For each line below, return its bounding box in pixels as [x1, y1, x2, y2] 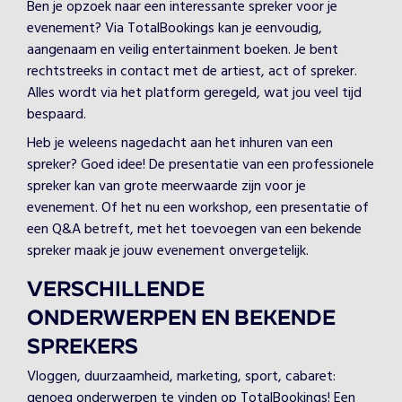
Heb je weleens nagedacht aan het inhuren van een [27, 132, 333, 155]
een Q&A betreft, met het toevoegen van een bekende [27, 218, 362, 241]
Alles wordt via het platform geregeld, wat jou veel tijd [27, 82, 362, 105]
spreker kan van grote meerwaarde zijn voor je [27, 175, 306, 198]
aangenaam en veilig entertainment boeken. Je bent [27, 39, 338, 62]
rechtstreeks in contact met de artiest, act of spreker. [27, 60, 359, 83]
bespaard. [27, 103, 93, 127]
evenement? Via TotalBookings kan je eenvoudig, [27, 17, 322, 40]
